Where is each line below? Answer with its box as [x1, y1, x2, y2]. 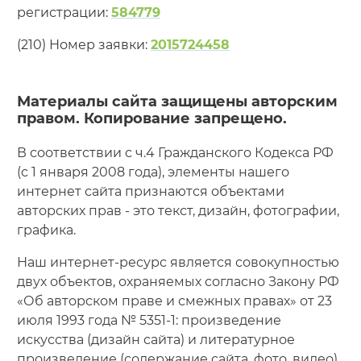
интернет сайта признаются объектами [16, 183, 284, 199]
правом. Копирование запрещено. [16, 109, 287, 127]
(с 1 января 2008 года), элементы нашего [16, 164, 289, 180]
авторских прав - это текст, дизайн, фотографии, [16, 202, 339, 218]
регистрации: [16, 4, 111, 20]
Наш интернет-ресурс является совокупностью [16, 254, 339, 270]
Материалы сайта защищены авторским [16, 92, 338, 110]
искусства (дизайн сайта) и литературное [16, 331, 298, 347]
